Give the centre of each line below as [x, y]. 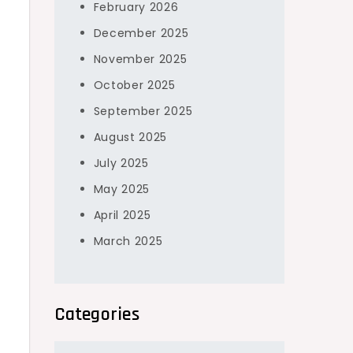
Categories [97, 314]
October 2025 [134, 85]
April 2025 [122, 215]
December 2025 [141, 33]
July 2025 [121, 163]
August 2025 [130, 137]
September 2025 [143, 111]
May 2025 [122, 189]
